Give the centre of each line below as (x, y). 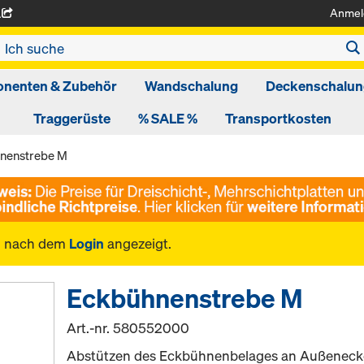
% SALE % (167, 118)
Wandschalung (191, 86)
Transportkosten (278, 118)
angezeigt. (138, 243)
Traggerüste (71, 118)
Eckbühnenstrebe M (185, 298)
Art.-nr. (90, 327)
